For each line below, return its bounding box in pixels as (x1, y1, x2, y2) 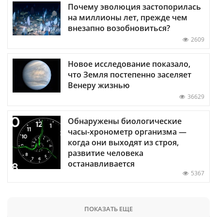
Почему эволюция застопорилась (68, 1, 201, 12)
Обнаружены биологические (68, 115, 182, 126)
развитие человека (68, 147, 143, 158)
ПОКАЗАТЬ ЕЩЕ (84, 204, 133, 213)
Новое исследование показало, (68, 58, 190, 69)
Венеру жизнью (68, 79, 130, 91)
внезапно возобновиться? (68, 22, 170, 33)
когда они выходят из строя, (68, 137, 179, 148)
